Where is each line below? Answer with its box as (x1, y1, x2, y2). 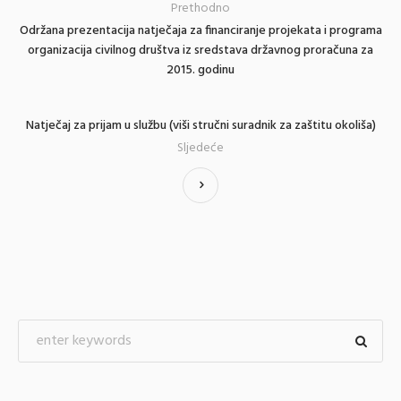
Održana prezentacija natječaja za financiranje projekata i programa (19, 20, 382, 41)
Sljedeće (177, 137, 224, 158)
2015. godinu (166, 59, 235, 81)
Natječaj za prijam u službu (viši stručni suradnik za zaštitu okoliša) (25, 115, 376, 136)
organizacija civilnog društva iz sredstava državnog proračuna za (28, 39, 373, 61)
